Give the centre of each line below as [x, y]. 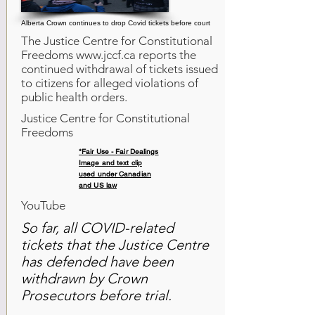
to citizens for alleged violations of [110, 83]
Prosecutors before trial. [96, 295]
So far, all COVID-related [97, 228]
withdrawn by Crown [84, 278]
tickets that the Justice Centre [115, 245]
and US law [98, 185]
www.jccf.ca [106, 55]
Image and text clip [110, 163]
